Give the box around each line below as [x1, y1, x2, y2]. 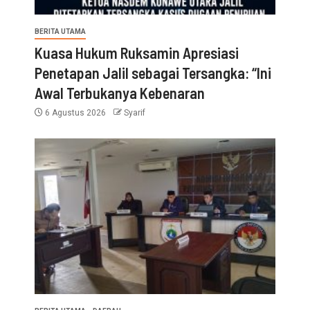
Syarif [124, 108, 145, 118]
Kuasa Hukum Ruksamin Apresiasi [35, 44, 239, 62]
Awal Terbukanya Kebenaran [35, 84, 205, 102]
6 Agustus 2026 [43, 108, 108, 118]
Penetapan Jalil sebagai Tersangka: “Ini [35, 64, 271, 82]
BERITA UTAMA [35, 28, 86, 36]
